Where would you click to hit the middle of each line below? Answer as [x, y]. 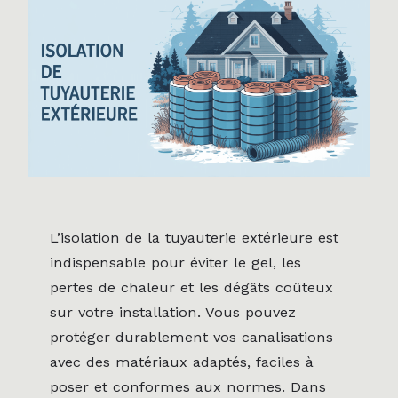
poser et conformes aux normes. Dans [188, 386]
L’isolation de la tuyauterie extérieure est [194, 237]
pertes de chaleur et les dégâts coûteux [191, 287]
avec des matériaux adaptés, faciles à [182, 362]
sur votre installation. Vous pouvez [173, 312]
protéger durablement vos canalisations [191, 337]
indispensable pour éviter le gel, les [175, 262]
